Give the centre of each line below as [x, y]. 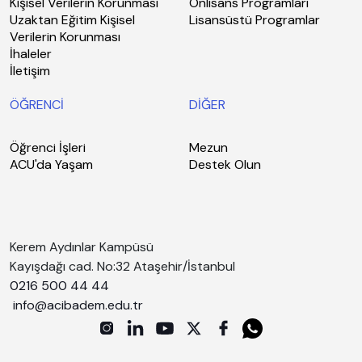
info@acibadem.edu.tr [80, 305]
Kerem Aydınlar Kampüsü [82, 247]
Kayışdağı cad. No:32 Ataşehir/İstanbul [122, 266]
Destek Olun [225, 164]
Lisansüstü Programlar [255, 20]
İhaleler [31, 54]
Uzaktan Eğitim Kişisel [72, 20]
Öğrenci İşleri [48, 147]
